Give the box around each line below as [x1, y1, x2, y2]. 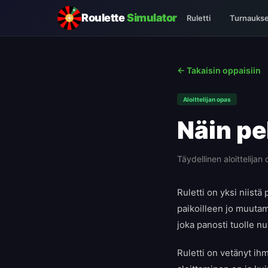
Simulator [126, 11, 177, 24]
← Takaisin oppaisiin [177, 65, 261, 75]
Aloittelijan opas [183, 96, 231, 103]
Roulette [81, 11, 127, 24]
